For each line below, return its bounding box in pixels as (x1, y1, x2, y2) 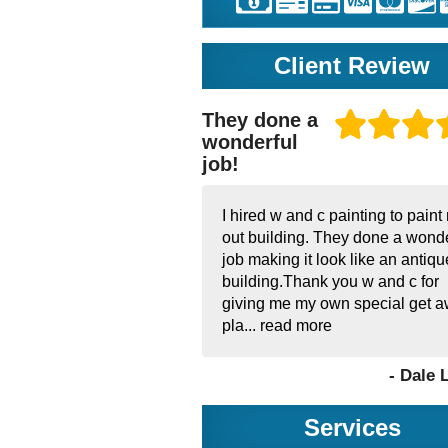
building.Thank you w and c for (222, 272, 439, 290)
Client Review (274, 52, 431, 79)
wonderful (202, 130, 298, 153)
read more (260, 316, 332, 334)
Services (303, 414, 401, 441)
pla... (222, 316, 260, 334)
